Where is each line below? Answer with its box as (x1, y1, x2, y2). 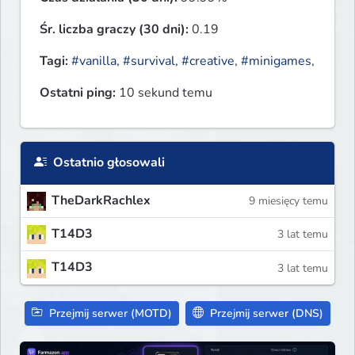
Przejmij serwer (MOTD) (46, 305, 172, 321)
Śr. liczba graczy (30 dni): (40, 21, 189, 39)
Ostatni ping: (40, 84, 116, 102)
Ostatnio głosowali (50, 154, 165, 172)
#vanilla (71, 52, 116, 71)
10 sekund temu (116, 84, 212, 102)
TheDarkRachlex (52, 192, 151, 210)
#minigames (241, 52, 311, 71)
